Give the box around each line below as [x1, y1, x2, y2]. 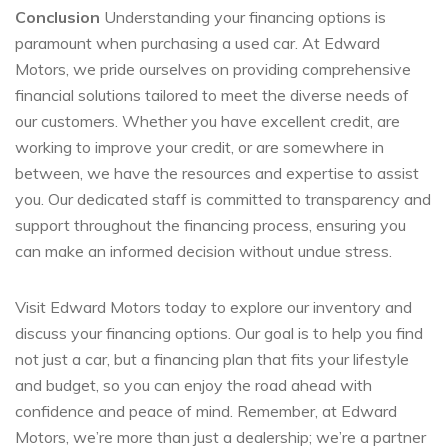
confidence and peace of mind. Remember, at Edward [15, 400, 397, 421]
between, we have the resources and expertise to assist [15, 162, 419, 183]
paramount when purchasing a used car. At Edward [15, 32, 380, 53]
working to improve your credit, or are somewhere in [15, 136, 384, 157]
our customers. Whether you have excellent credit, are [15, 110, 400, 131]
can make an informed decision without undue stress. [15, 240, 392, 261]
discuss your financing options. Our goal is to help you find [15, 322, 423, 343]
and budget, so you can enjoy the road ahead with [15, 374, 372, 395]
